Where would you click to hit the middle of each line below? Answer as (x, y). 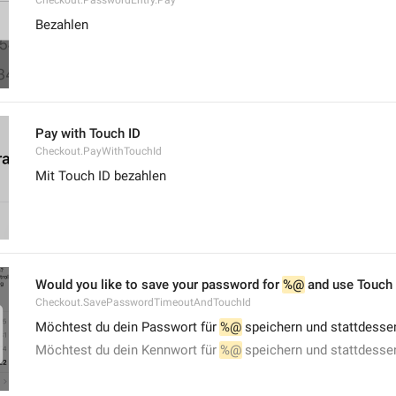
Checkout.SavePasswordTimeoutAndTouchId (143, 302)
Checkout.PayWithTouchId (99, 151)
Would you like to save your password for (159, 285)
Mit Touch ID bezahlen (101, 176)
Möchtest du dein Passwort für (128, 327)
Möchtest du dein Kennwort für (128, 350)
